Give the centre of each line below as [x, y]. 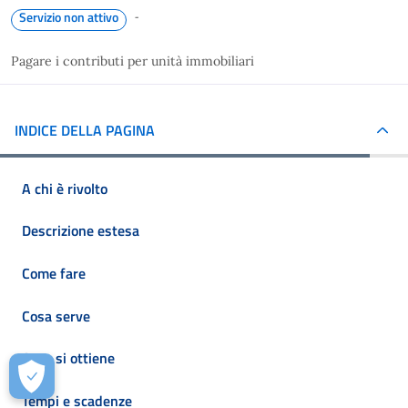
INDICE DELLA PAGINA [85, 130]
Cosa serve [56, 316]
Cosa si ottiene [68, 358]
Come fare [54, 273]
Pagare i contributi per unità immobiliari [133, 61]
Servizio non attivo [69, 17]
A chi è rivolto [65, 188]
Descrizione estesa [81, 231]
